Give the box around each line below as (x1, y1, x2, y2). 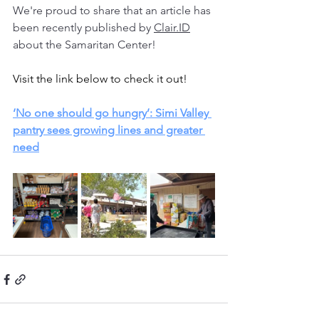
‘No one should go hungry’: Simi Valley (13, 106, 211, 120)
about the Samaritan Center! (13, 38, 159, 51)
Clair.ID (154, 21, 190, 34)
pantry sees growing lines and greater (13, 123, 205, 137)
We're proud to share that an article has (13, 4, 214, 17)
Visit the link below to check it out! (13, 72, 187, 85)
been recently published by (13, 21, 154, 34)
